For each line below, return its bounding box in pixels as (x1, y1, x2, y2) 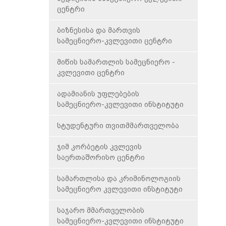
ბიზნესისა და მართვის (56, 26, 140, 34)
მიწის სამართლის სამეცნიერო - (56, 58, 175, 66)
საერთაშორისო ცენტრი (56, 153, 145, 161)
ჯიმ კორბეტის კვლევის (56, 143, 142, 151)
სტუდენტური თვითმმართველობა (56, 122, 179, 130)
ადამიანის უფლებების (56, 90, 139, 98)
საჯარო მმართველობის (56, 206, 144, 214)
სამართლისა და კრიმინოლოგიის (56, 175, 181, 183)
